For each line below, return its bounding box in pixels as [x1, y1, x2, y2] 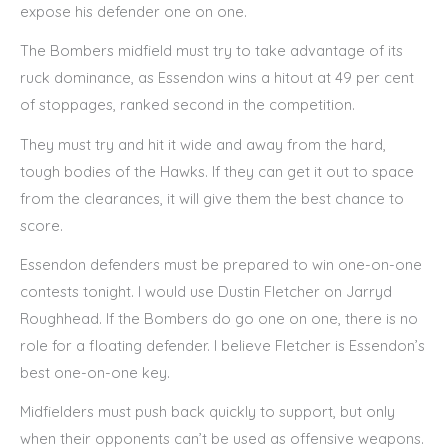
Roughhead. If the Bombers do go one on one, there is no [20, 309, 418, 329]
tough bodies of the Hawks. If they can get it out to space [20, 161, 414, 181]
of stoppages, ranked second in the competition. [20, 95, 355, 115]
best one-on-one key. [20, 363, 170, 383]
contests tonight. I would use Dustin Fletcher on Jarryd [20, 282, 392, 302]
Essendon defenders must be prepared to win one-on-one [20, 255, 422, 275]
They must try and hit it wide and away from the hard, [20, 134, 386, 154]
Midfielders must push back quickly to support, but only [20, 402, 395, 422]
